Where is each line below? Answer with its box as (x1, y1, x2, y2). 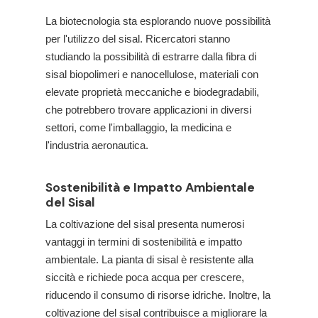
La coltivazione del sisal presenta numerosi (45, 218, 244, 230)
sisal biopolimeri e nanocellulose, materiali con (45, 68, 258, 80)
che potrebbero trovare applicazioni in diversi (45, 104, 251, 116)
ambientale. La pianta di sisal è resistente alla (45, 253, 253, 265)
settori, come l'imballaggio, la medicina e (45, 121, 231, 133)
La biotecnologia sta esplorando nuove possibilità (45, 15, 270, 27)
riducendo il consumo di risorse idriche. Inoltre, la (45, 289, 270, 301)
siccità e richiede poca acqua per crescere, (45, 271, 244, 283)
